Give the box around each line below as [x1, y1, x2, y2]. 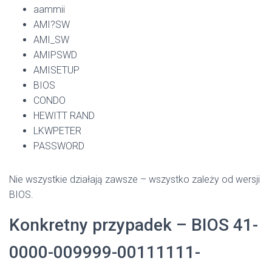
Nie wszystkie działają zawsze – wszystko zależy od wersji [9, 173, 260, 185]
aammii [33, 3, 65, 15]
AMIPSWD [33, 49, 77, 61]
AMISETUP [33, 64, 80, 76]
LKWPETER [33, 124, 81, 137]
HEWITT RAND [33, 109, 95, 121]
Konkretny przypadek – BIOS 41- [9, 214, 258, 235]
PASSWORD [33, 140, 84, 152]
